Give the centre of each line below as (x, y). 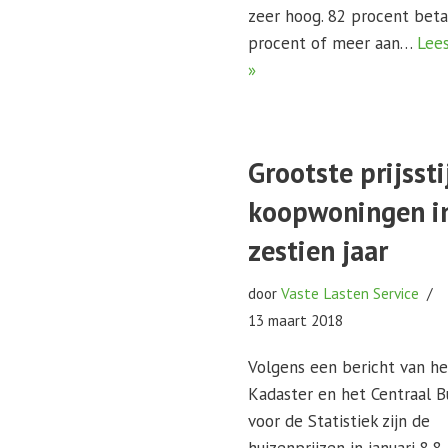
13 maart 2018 (296, 320)
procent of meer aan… (333, 43)
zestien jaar (318, 250)
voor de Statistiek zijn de (339, 421)
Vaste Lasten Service (350, 293)
